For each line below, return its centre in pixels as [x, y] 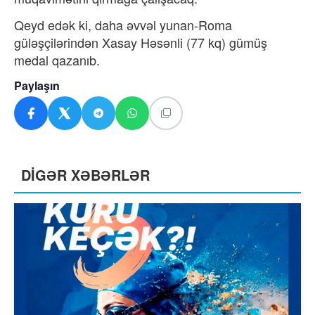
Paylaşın [37, 85]
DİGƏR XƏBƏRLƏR [85, 175]
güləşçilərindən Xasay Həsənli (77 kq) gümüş [141, 42]
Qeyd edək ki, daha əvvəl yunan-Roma [123, 25]
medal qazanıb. [57, 60]
